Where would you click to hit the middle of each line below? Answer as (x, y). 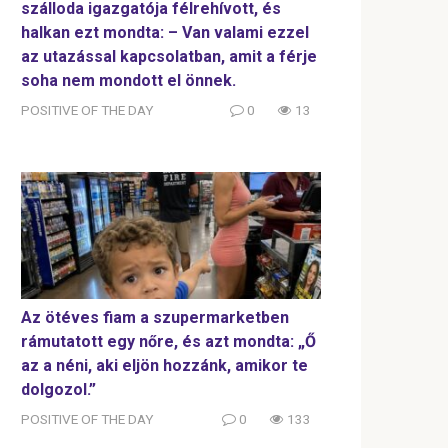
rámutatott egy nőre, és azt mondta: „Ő (168, 342)
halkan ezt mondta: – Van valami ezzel (165, 33)
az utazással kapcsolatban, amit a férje (169, 57)
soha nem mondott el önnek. (128, 81)
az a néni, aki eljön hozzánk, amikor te (164, 366)
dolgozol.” (58, 390)
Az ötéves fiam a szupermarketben (155, 318)
